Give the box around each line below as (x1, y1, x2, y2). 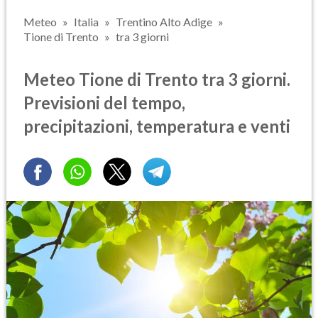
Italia (74, 15, 99, 28)
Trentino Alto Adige (116, 15, 212, 28)
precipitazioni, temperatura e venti (23, 115, 290, 136)
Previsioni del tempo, (23, 92, 185, 113)
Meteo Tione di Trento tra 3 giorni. (23, 68, 290, 89)
